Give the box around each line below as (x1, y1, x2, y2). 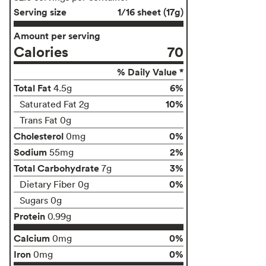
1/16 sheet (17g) (118, 5, 183, 18)
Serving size (14, 5, 66, 18)
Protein (14, 209, 45, 223)
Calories (14, 42, 68, 61)
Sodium (14, 145, 47, 159)
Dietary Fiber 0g (20, 178, 89, 190)
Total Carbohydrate (14, 161, 99, 175)
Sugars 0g (20, 194, 62, 206)
